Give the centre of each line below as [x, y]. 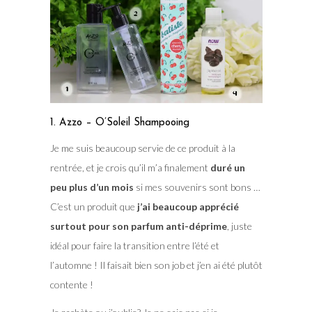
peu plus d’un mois [92, 187]
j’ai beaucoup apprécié [188, 206]
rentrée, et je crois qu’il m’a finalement [130, 167]
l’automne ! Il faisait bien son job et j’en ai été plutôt [156, 265]
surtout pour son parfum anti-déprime [138, 226]
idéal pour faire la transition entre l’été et [134, 245]
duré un [227, 167]
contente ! [71, 284]
